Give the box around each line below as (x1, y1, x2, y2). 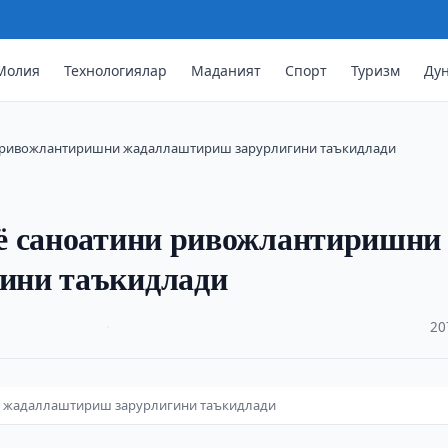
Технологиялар (64, 60, 168, 80)
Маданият (191, 60, 262, 80)
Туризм (351, 60, 401, 80)
